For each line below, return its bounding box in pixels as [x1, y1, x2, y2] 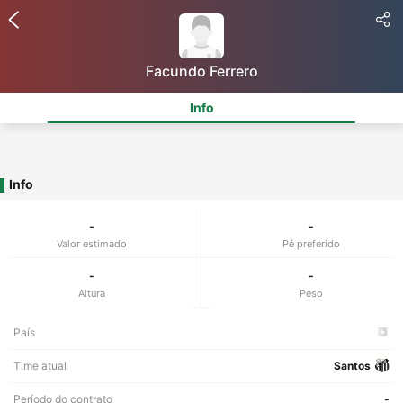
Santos [334, 359, 371, 372]
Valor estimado [56, 237, 127, 250]
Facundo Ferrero [145, 62, 258, 80]
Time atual [13, 359, 67, 372]
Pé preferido [282, 237, 340, 250]
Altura [77, 287, 105, 300]
